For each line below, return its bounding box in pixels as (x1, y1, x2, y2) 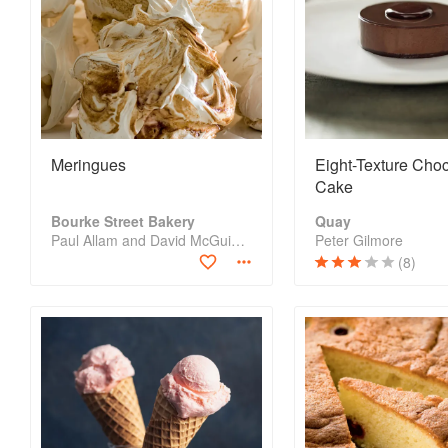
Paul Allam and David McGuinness (231, 230, 245, 250)
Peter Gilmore (314, 230, 403, 250)
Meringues (51, 153, 126, 176)
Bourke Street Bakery (51, 211, 195, 231)
